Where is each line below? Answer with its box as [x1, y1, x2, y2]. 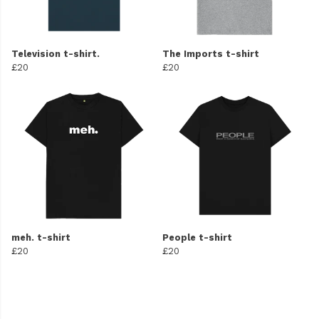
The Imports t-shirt [162, 48, 259, 60]
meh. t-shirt [11, 232, 70, 244]
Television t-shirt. [11, 48, 100, 60]
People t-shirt [162, 232, 232, 244]
